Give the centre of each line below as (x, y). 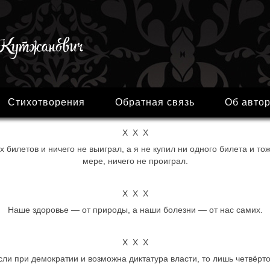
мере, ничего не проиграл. (135, 161)
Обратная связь (155, 102)
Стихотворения (46, 102)
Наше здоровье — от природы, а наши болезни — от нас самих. (135, 210)
